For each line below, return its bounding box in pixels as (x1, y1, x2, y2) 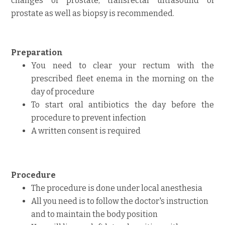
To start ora (31, 100, 81, 109)
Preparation (11, 48, 63, 57)
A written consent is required (31, 126, 141, 136)
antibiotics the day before (83, 100, 201, 109)
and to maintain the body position (31, 209, 158, 219)
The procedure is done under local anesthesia (31, 183, 203, 193)
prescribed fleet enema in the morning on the (31, 74, 214, 83)
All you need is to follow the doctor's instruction (31, 196, 209, 206)
